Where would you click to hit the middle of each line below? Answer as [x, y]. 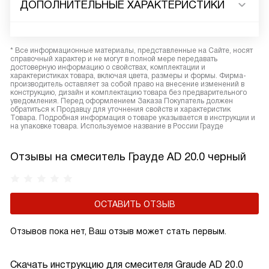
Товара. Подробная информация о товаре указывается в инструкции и [133, 118]
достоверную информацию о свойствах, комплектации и [108, 67]
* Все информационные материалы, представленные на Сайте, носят [131, 50]
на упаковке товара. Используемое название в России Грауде [117, 126]
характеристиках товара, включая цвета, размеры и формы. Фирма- [128, 76]
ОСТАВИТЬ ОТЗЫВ [134, 204]
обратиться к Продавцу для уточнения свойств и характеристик [120, 109]
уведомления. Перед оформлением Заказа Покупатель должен [122, 101]
